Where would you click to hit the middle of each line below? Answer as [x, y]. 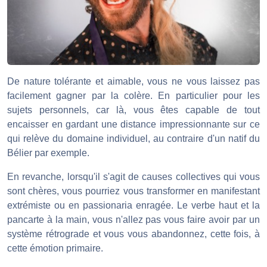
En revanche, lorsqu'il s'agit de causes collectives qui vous [133, 176]
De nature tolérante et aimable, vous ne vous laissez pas [133, 81]
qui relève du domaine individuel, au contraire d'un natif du [133, 138]
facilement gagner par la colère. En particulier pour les [133, 95]
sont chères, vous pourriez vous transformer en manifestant [133, 191]
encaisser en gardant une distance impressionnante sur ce [133, 124]
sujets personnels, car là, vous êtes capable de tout [133, 110]
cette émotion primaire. [55, 248]
